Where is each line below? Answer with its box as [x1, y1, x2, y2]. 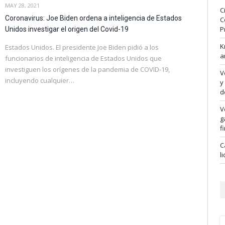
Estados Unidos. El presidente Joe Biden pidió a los [5, 42, 159, 52]
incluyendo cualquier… [5, 75, 74, 85]
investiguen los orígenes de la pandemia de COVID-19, [5, 64, 170, 74]
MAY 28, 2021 [5, 1, 40, 9]
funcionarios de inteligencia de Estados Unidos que [5, 53, 162, 63]
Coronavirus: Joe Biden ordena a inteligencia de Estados [5, 14, 182, 22]
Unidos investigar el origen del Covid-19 [5, 25, 129, 33]
